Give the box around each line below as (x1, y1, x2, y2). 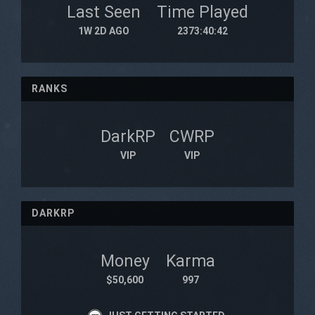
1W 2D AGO (78, 25, 129, 37)
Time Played (157, 3, 248, 22)
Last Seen (67, 3, 141, 22)
